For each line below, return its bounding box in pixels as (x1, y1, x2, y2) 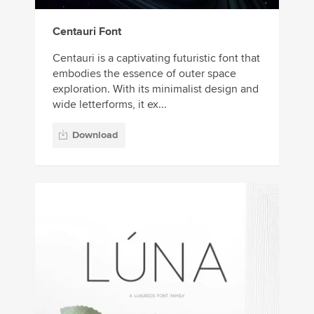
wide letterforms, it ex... (53, 97, 167, 112)
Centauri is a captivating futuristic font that (53, 51, 260, 66)
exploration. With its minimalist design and (53, 82, 259, 97)
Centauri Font (53, 25, 121, 39)
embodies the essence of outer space (53, 67, 236, 81)
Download (72, 128, 118, 141)
